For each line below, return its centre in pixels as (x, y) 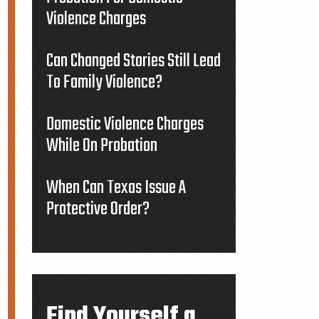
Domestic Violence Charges (125, 125)
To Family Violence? (104, 83)
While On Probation (101, 146)
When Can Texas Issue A (116, 188)
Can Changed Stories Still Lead (133, 61)
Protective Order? (98, 209)
